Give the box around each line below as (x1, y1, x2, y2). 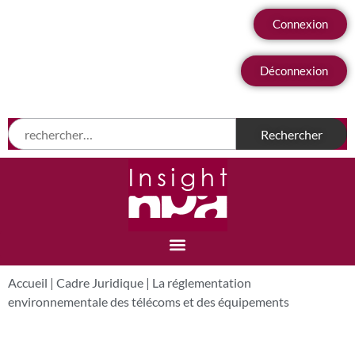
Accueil (8, 275, 48, 290)
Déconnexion (260, 63, 328, 78)
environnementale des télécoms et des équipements (8, 294, 289, 309)
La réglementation (152, 275, 251, 290)
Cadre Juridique (56, 275, 143, 290)
